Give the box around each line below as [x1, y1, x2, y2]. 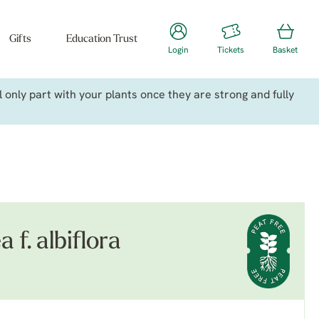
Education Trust [66, 34, 137, 45]
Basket [273, 46, 298, 55]
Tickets [217, 46, 244, 55]
